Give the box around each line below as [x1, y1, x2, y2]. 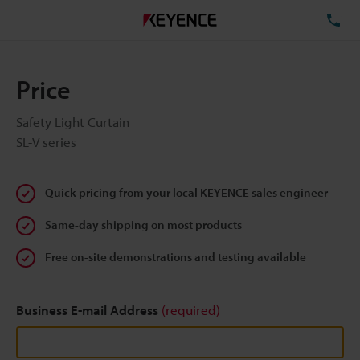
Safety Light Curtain [16, 113, 129, 130]
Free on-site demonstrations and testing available [45, 249, 306, 264]
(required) [162, 301, 220, 318]
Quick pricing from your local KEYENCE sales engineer [45, 185, 328, 200]
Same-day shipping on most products [45, 217, 242, 232]
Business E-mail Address [16, 301, 162, 318]
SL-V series [16, 133, 76, 150]
